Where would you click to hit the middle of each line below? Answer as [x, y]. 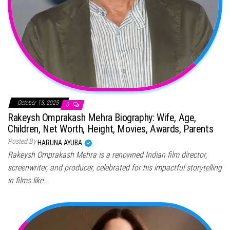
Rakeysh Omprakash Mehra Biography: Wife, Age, [102, 117]
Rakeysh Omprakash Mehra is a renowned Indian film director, [107, 155]
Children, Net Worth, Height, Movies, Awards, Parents [111, 129]
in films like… [28, 180]
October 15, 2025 [39, 102]
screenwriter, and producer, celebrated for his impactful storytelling [115, 167]
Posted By [22, 141]
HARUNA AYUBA [61, 142]
